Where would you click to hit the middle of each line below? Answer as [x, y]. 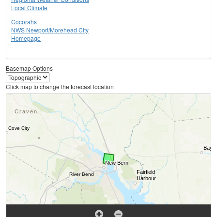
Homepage [26, 38]
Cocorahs [24, 22]
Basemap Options [29, 68]
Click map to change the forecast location [60, 87]
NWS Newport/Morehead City [50, 30]
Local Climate [29, 8]
